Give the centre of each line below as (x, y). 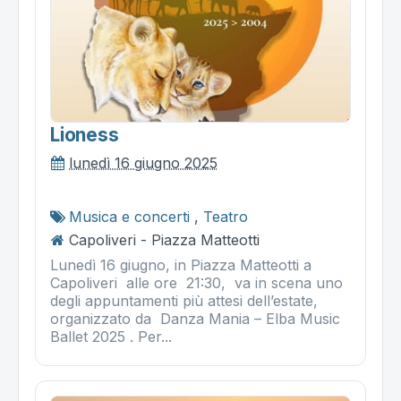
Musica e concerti (129, 217)
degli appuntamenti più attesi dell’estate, (184, 301)
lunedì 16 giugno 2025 (143, 163)
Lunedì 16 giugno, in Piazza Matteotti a (181, 265)
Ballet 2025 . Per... (111, 337)
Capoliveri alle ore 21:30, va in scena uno (196, 283)
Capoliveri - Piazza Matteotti (164, 240)
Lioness (85, 135)
